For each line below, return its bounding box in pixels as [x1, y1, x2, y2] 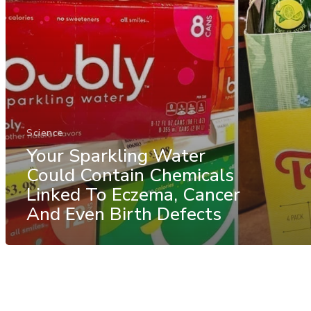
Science [26, 126, 64, 140]
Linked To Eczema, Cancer [26, 182, 240, 207]
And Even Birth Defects [26, 201, 221, 226]
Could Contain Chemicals [26, 162, 234, 187]
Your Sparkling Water [26, 143, 205, 168]
